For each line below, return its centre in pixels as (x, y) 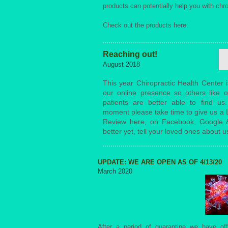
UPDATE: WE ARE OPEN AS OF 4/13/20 (160, 162)
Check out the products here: (147, 25)
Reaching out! (130, 54)
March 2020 (115, 171)
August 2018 (121, 64)
